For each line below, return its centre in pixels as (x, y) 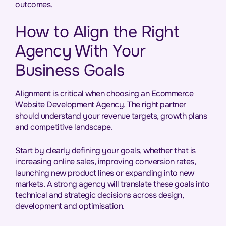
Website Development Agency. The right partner (101, 105)
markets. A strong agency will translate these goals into (112, 184)
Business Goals (70, 70)
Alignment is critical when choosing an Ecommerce (104, 94)
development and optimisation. (70, 206)
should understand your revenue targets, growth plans (111, 116)
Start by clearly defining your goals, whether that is (105, 151)
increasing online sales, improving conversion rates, (105, 162)
